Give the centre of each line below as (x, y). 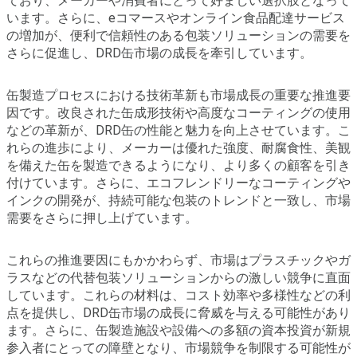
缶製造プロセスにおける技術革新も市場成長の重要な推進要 (178, 95)
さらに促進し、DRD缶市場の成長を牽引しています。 (159, 53)
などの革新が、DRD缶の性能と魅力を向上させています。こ (178, 130)
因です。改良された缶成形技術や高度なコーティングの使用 (178, 112)
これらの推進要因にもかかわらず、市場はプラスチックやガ (178, 260)
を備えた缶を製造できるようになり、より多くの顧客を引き (178, 165)
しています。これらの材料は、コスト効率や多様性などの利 (178, 295)
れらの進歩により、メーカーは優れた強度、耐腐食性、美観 (178, 147)
